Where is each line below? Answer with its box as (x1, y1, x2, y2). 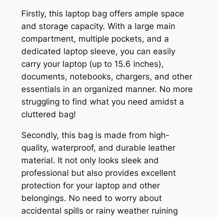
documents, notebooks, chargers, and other (21, 72, 192, 82)
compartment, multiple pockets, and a (21, 34, 169, 44)
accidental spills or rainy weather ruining (21, 206, 178, 216)
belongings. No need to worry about (21, 193, 162, 203)
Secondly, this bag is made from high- (21, 130, 170, 140)
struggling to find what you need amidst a (21, 97, 184, 107)
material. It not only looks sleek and (21, 155, 159, 166)
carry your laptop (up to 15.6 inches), (21, 59, 164, 69)
